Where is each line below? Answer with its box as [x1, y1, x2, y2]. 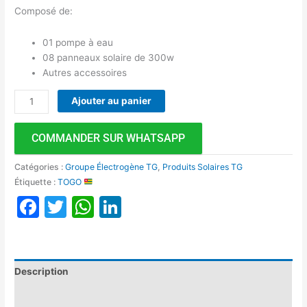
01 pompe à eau [42, 37, 114, 49]
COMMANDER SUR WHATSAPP [32, 132, 186, 145]
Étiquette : [14, 176, 58, 187]
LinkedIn [121, 193, 209, 221]
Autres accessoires [42, 67, 127, 79]
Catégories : [14, 161, 66, 172]
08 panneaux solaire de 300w [42, 52, 175, 64]
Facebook [39, 193, 142, 221]
